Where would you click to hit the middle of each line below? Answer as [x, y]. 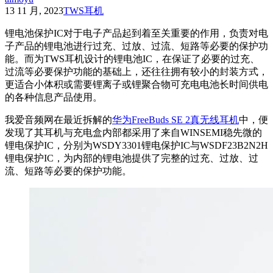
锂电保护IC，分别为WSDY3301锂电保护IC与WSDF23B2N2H [136, 145]
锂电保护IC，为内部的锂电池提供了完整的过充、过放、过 [132, 158]
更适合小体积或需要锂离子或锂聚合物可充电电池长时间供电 [136, 84]
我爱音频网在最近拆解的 [58, 119]
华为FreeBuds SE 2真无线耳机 [175, 119]
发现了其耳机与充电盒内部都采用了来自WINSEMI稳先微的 [133, 132]
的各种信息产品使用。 [54, 97]
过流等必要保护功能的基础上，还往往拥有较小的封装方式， [136, 71]
